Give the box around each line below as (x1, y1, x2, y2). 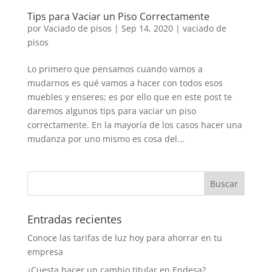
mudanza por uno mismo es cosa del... (27, 133, 185, 145)
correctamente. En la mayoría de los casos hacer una (27, 119, 242, 131)
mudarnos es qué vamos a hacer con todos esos (27, 77, 223, 89)
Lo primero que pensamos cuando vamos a (27, 63, 203, 75)
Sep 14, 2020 (121, 22, 173, 35)
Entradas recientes (27, 212, 122, 227)
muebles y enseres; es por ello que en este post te (27, 91, 232, 103)
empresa (27, 246, 63, 258)
